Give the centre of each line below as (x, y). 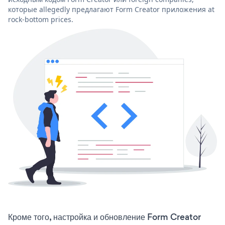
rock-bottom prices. (41, 19)
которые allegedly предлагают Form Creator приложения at (111, 9)
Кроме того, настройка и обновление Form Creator (104, 217)
